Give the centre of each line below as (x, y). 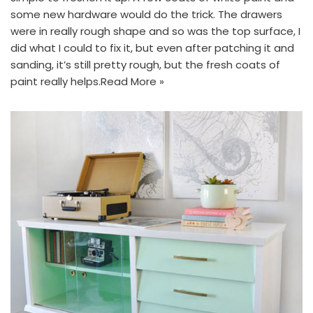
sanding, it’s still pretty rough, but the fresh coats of (145, 64)
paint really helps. (56, 81)
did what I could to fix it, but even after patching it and (152, 48)
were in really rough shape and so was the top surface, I (155, 31)
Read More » (132, 81)
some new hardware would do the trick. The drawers (146, 14)
